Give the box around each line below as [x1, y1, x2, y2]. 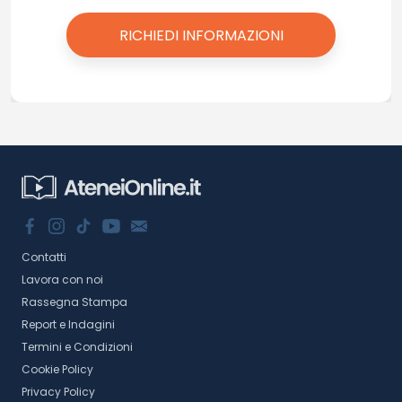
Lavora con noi [22, 271, 103, 287]
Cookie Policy [22, 361, 93, 377]
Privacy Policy [22, 383, 95, 399]
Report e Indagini [22, 316, 115, 332]
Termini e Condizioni [22, 338, 133, 354]
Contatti [22, 249, 66, 265]
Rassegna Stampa [22, 293, 127, 310]
